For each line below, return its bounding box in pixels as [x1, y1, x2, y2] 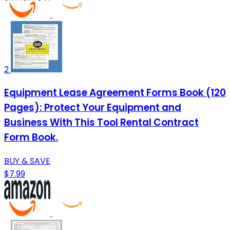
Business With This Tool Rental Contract [4, 116, 199, 130]
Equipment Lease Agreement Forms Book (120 [4, 86, 226, 100]
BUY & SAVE [4, 155, 50, 167]
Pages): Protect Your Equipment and [4, 101, 181, 115]
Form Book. [4, 130, 58, 145]
